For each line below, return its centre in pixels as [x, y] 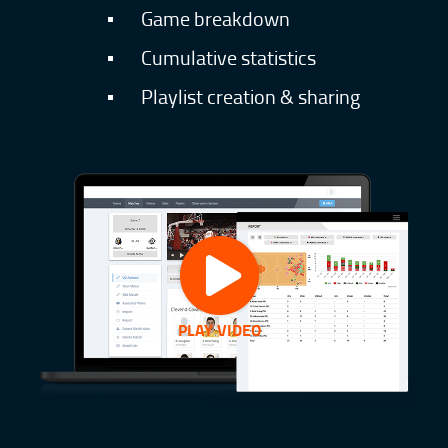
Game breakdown [216, 17]
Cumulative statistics [229, 56]
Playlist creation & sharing [251, 95]
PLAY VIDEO [219, 330]
